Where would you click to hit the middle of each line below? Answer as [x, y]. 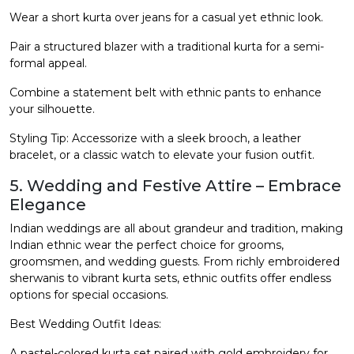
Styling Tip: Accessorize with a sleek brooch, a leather [155, 138]
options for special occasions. [89, 294]
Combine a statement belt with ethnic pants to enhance [166, 92]
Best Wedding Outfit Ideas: [85, 324]
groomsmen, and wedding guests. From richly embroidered [175, 261]
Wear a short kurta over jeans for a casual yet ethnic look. [166, 17]
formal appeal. [48, 63]
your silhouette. [52, 109]
